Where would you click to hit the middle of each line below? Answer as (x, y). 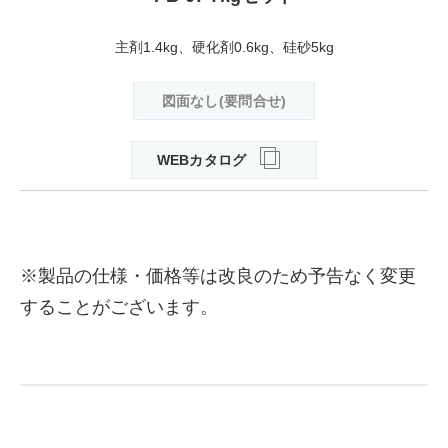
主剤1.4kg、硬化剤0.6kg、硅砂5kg (224, 46)
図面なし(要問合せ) (224, 100)
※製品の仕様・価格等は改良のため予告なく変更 (218, 275)
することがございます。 (119, 306)
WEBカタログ (201, 159)
